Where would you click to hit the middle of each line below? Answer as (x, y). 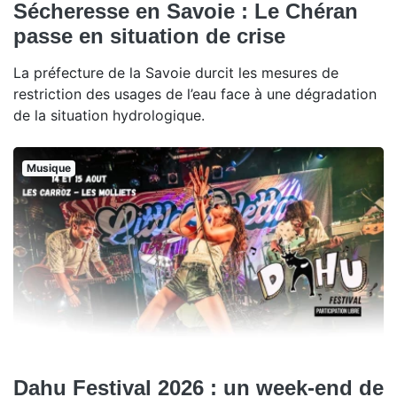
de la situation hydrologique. (109, 115)
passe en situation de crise (149, 35)
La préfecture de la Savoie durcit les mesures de (176, 72)
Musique (48, 167)
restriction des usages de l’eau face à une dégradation (195, 93)
